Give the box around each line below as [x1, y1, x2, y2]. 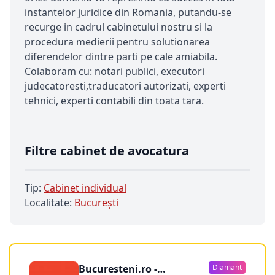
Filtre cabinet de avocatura [25, 142, 189, 159]
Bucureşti [74, 196, 118, 209]
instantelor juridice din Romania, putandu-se [25, 6, 231, 19]
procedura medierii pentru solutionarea [25, 35, 210, 48]
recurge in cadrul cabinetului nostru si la [25, 20, 212, 34]
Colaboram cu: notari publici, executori [25, 64, 204, 78]
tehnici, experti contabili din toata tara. [25, 94, 204, 107]
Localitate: [25, 196, 74, 209]
